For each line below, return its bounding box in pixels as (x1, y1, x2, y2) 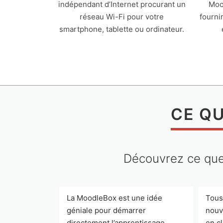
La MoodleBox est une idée (67, 193, 162, 203)
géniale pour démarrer (67, 206, 146, 215)
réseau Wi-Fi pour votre (80, 12, 164, 21)
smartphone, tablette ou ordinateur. (59, 24, 184, 34)
